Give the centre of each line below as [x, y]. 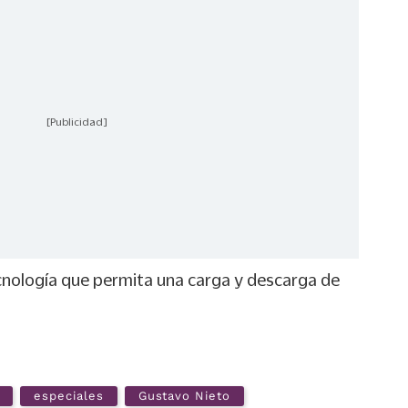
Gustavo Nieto [184, 396]
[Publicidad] [76, 122]
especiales [69, 396]
